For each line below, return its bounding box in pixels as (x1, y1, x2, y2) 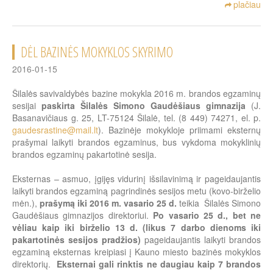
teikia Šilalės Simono (179, 197, 261, 210)
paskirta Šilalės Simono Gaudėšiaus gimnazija (41, 99, 246, 112)
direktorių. (12, 258, 57, 271)
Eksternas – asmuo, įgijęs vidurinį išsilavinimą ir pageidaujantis (12, 172, 261, 185)
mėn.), (12, 197, 37, 210)
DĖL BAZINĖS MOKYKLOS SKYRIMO (21, 42, 173, 62)
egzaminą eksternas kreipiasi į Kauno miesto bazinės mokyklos (12, 246, 261, 258)
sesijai (12, 99, 41, 112)
